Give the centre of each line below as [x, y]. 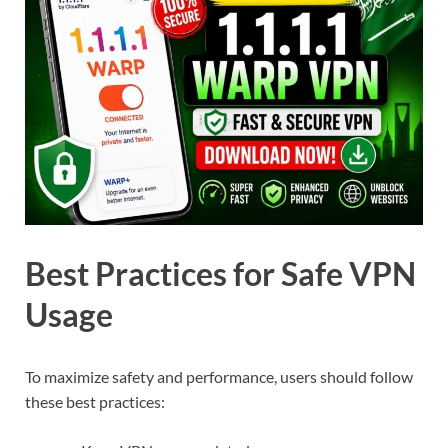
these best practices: [95, 402]
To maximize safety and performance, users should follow [219, 377]
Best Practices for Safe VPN [220, 274]
